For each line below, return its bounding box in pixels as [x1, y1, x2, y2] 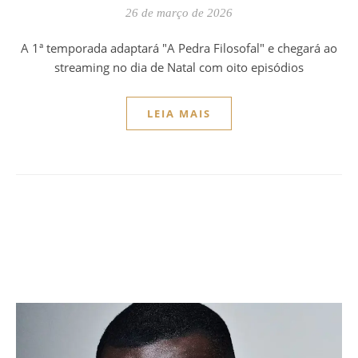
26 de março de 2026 [125, 6, 233, 20]
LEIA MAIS [147, 106, 211, 121]
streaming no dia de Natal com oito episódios [54, 59, 304, 76]
